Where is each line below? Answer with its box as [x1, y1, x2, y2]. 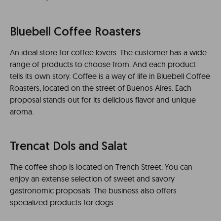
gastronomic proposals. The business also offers [10, 185, 177, 195]
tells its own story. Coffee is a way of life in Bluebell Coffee [10, 71, 210, 81]
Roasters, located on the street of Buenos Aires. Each [10, 82, 191, 93]
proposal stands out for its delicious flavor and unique [10, 94, 196, 105]
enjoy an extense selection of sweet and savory [10, 173, 175, 184]
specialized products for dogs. [10, 197, 115, 207]
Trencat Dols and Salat [10, 141, 127, 153]
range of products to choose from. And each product [10, 59, 196, 69]
